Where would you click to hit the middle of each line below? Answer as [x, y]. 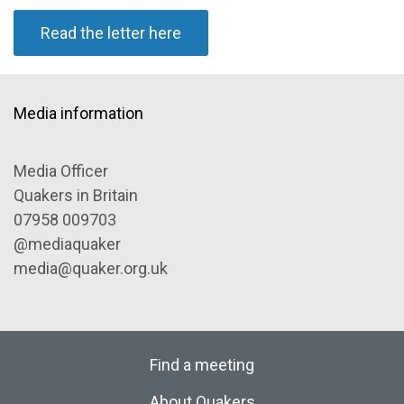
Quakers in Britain [76, 196]
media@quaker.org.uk [91, 269]
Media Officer [61, 171]
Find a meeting [202, 365]
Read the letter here [111, 33]
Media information [78, 114]
